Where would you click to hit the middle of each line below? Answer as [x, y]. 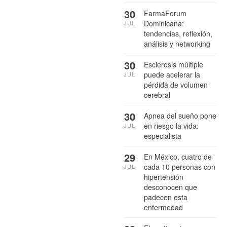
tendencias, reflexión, [178, 33]
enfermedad [163, 207]
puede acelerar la [172, 74]
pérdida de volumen [176, 84]
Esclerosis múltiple [174, 64]
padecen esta [166, 197]
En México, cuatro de [178, 156]
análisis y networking [177, 43]
